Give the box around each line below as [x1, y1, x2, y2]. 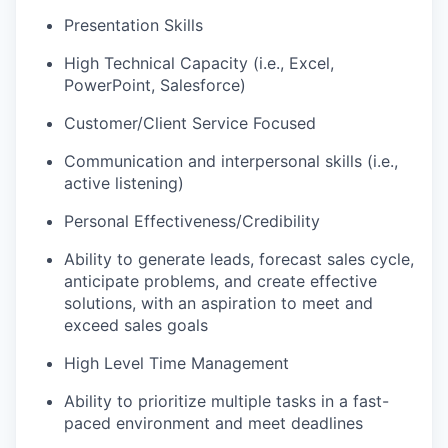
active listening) [64, 173, 184, 194]
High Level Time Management [64, 353, 289, 374]
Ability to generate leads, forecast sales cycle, [64, 249, 414, 270]
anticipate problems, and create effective [64, 271, 377, 292]
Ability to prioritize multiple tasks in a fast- [64, 391, 389, 412]
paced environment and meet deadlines [64, 413, 363, 434]
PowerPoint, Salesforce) [64, 75, 246, 96]
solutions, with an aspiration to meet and [64, 293, 373, 314]
